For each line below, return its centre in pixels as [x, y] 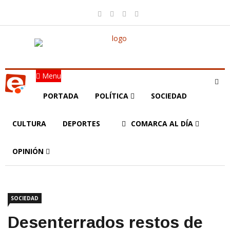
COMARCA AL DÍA [163, 123]
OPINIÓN [29, 151]
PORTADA [61, 96]
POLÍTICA [113, 96]
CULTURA [29, 123]
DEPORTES [81, 123]
